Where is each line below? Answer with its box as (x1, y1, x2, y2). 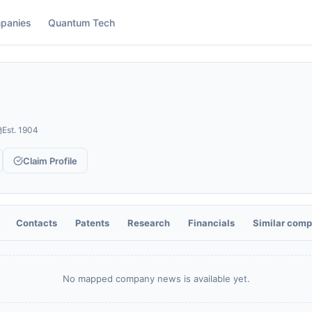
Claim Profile (23, 155, 77, 166)
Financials (188, 217, 235, 228)
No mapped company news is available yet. (62, 273, 250, 284)
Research (127, 217, 170, 228)
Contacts (16, 217, 57, 228)
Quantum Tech (48, 16, 115, 29)
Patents (75, 217, 109, 228)
